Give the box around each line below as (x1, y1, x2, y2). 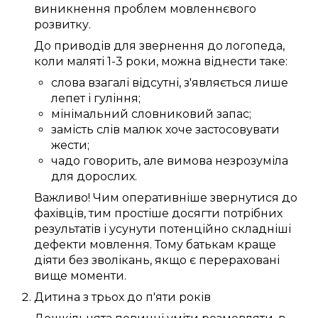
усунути (109, 222, 156, 236)
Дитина (34, 290, 80, 305)
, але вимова (138, 154, 215, 168)
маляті (67, 55, 104, 69)
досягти (172, 207, 220, 221)
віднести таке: (201, 55, 287, 69)
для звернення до (111, 39, 226, 53)
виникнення (34, 2, 111, 16)
